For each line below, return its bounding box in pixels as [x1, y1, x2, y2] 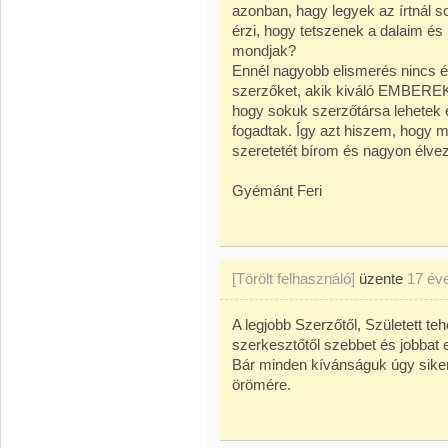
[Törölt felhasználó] [232, 270, 355, 287]
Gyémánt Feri [232, 182, 322, 199]
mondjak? [232, 42, 296, 59]
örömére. [232, 376, 291, 393]
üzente [355, 270, 407, 287]
